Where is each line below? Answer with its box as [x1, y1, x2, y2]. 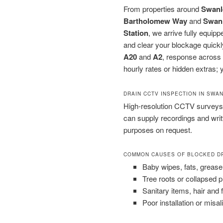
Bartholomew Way [123, 15, 187, 27]
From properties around [123, 3, 201, 14]
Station [123, 27, 148, 39]
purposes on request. [123, 124, 192, 135]
